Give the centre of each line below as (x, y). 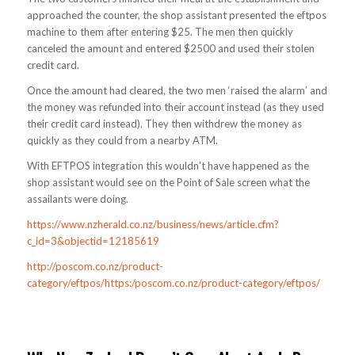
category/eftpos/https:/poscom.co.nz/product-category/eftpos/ (173, 283)
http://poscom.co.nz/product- (95, 267)
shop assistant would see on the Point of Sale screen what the (168, 183)
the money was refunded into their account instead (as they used (175, 107)
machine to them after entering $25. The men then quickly (160, 32)
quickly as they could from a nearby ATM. (122, 141)
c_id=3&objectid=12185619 (93, 241)
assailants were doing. (77, 199)
